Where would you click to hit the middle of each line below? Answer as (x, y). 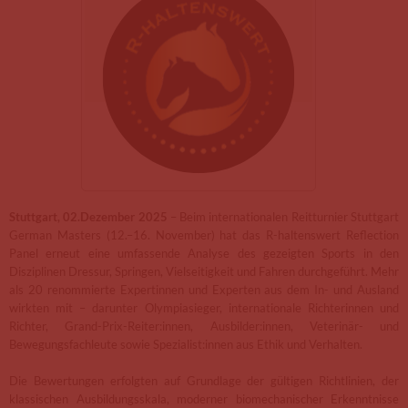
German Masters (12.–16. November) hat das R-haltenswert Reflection (204, 235)
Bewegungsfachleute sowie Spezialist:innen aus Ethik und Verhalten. (186, 344)
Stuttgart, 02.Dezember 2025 (88, 217)
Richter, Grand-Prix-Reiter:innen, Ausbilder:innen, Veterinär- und (204, 326)
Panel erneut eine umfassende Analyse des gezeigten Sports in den (204, 253)
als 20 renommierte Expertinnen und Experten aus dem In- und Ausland (204, 290)
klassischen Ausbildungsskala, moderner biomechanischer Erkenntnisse (204, 399)
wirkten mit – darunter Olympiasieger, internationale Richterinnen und (204, 308)
